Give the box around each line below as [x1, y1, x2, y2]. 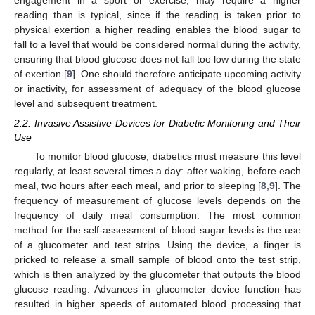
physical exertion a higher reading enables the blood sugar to [14, 24, 301, 35]
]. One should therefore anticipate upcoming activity [72, 68, 301, 79]
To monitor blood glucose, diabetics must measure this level [34, 150, 301, 162]
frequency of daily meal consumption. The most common [14, 210, 301, 221]
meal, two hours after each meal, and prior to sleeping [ [14, 180, 261, 192]
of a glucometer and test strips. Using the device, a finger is [14, 239, 301, 251]
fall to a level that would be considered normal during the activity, [14, 39, 301, 50]
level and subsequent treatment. [14, 98, 157, 109]
